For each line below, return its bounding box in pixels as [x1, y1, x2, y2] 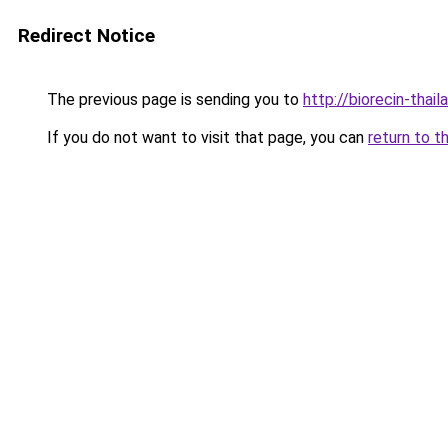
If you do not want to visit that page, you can [43, 128, 368, 147]
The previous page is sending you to [43, 90, 303, 109]
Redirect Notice [18, 24, 155, 47]
